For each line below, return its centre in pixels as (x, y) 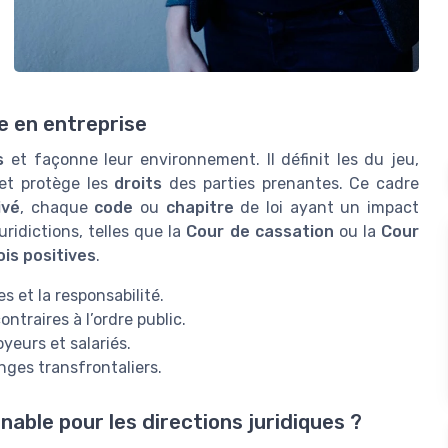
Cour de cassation (260, 232)
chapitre (199, 208)
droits (138, 184)
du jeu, (391, 160)
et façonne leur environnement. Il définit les (184, 160)
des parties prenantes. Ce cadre (291, 184)
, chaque (57, 208)
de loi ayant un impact (326, 208)
